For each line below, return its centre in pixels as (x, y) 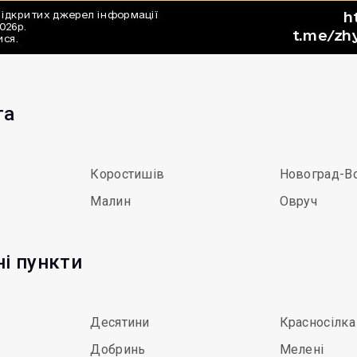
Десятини (120, 322)
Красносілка (317, 322)
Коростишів (127, 174)
